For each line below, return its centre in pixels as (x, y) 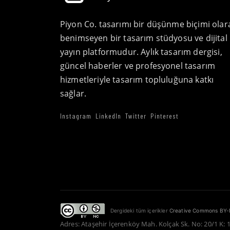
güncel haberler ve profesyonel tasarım (138, 66)
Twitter (136, 116)
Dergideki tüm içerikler (140, 211)
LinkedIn (108, 116)
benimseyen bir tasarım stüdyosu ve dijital (144, 38)
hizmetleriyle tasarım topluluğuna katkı (137, 80)
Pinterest (165, 116)
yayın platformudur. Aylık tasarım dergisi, (141, 52)
